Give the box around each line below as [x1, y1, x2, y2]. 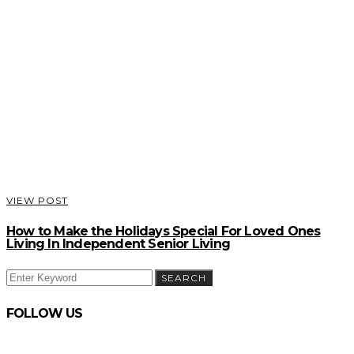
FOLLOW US [6, 306, 82, 321]
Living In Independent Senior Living [6, 236, 230, 252]
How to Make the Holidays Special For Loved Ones [6, 224, 321, 239]
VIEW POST [6, 194, 68, 206]
